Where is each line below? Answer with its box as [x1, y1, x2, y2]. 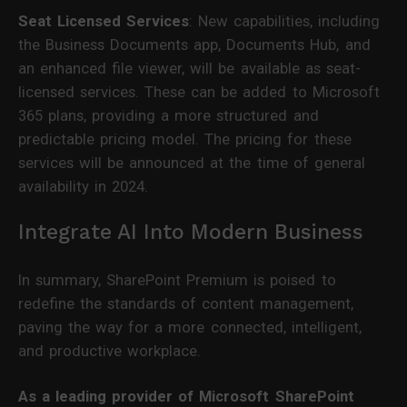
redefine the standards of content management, [18, 293, 354, 313]
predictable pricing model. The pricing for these [18, 129, 352, 148]
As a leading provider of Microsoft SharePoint [18, 386, 354, 405]
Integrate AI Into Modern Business [18, 219, 363, 244]
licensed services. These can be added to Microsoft [18, 82, 380, 101]
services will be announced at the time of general [18, 153, 365, 172]
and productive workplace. [18, 341, 202, 360]
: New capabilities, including [189, 11, 381, 30]
